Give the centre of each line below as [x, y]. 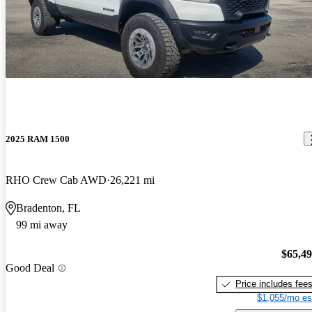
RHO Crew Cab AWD [56, 180]
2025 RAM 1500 [38, 139]
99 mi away [42, 224]
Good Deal [30, 268]
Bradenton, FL [48, 208]
